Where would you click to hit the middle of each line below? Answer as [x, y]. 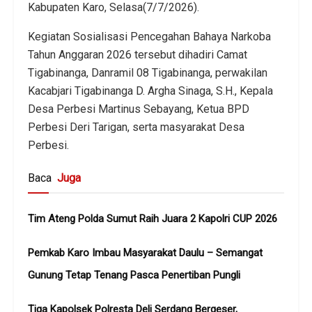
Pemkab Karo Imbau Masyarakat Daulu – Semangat [145, 252]
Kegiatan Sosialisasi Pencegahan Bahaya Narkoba [149, 36]
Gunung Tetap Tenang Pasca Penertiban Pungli [134, 275]
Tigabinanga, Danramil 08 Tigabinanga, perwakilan [148, 72]
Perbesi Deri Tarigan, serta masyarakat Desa [136, 127]
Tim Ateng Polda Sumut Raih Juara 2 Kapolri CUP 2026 [153, 218]
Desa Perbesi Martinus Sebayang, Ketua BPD [139, 109]
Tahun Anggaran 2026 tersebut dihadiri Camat [138, 54]
